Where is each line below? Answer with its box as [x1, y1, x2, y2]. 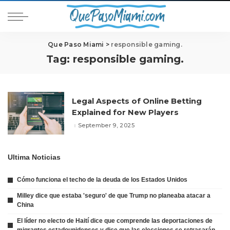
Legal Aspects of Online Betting [72, 96, 202, 106]
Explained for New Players [72, 107, 179, 117]
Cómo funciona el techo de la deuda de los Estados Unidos [17, 176, 187, 183]
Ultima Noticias [8, 153, 61, 161]
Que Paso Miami [48, 41, 104, 48]
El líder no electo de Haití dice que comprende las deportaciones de [17, 217, 213, 224]
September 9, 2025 [78, 122, 135, 129]
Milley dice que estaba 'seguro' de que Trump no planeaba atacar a [17, 191, 210, 199]
